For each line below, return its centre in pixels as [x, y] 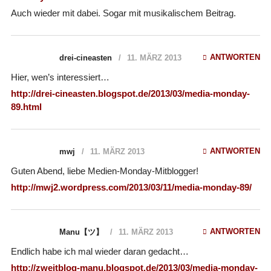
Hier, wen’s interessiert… [60, 77]
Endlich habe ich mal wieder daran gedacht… [100, 251]
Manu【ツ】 [81, 232]
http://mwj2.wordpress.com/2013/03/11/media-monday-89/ [131, 187]
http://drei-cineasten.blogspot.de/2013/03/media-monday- [130, 93]
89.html [26, 106]
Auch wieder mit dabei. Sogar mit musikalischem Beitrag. [123, 13]
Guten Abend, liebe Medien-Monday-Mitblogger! [104, 171]
